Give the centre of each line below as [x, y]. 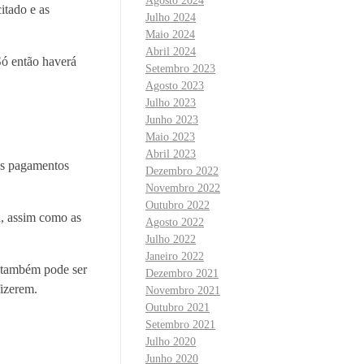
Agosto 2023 [175, 86]
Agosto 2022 [175, 223]
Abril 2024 [171, 52]
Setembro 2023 [180, 69]
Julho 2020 [171, 342]
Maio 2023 [170, 137]
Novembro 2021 [183, 291]
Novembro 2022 [183, 188]
